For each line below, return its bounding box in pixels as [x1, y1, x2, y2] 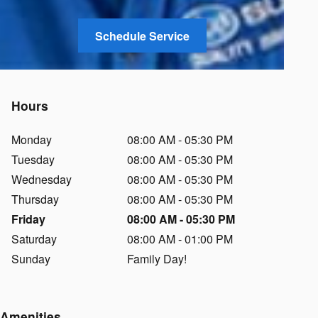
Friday [11, 210, 45, 227]
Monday [11, 131, 52, 148]
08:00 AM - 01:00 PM [127, 230, 234, 247]
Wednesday [11, 170, 72, 187]
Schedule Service [94, 27, 190, 44]
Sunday [11, 250, 50, 267]
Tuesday [11, 150, 55, 168]
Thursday [11, 190, 59, 207]
